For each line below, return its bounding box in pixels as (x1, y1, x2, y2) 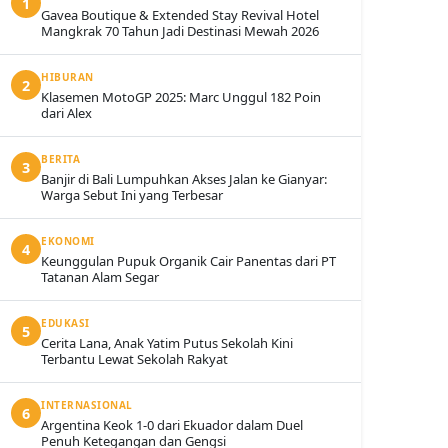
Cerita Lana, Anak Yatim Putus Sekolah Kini (41, 334, 293, 352)
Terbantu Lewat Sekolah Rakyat (41, 350, 228, 368)
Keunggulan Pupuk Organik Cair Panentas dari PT (41, 252, 336, 270)
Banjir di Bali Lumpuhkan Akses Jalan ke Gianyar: (41, 170, 327, 188)
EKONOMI (41, 234, 95, 248)
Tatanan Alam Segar (41, 268, 159, 286)
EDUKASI (41, 316, 90, 330)
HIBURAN (41, 70, 94, 84)
